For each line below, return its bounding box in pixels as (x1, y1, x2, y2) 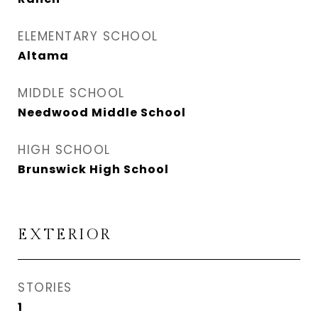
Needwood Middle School (18, 104, 186, 121)
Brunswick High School (18, 161, 169, 177)
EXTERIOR (18, 226, 111, 243)
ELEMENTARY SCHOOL (18, 28, 158, 45)
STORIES (18, 279, 72, 296)
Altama (18, 48, 69, 64)
